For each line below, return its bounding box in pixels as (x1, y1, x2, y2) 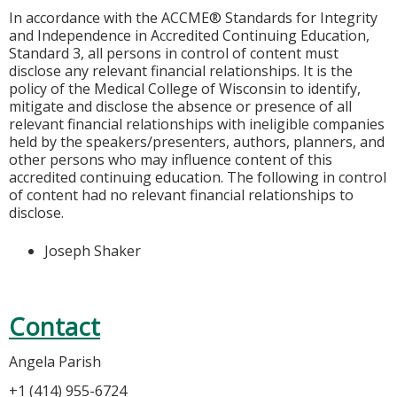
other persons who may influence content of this (9, 150, 332, 170)
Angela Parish (9, 352, 101, 372)
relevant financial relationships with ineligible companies (9, 114, 385, 135)
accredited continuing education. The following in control (9, 167, 386, 188)
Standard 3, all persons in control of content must (9, 43, 339, 64)
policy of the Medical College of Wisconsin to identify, (9, 79, 361, 99)
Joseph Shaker (44, 240, 141, 261)
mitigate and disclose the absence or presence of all (9, 97, 352, 117)
